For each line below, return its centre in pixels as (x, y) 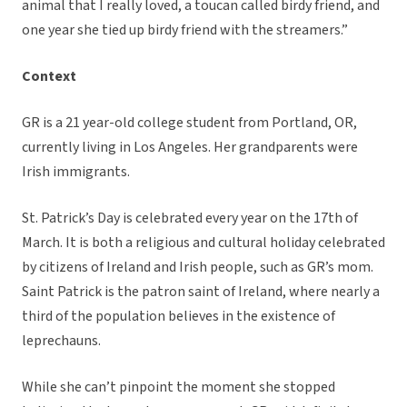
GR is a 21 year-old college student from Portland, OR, (189, 123)
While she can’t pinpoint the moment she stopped (179, 387)
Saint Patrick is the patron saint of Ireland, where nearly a (201, 292)
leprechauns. (61, 341)
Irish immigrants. (76, 172)
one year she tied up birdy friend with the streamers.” (185, 30)
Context (49, 77)
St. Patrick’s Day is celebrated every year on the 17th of (190, 218)
